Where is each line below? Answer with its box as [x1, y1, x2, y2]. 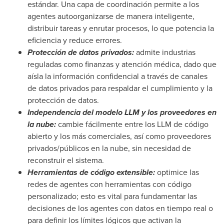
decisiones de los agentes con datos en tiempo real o [27, 202, 213, 214]
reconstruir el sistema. [27, 154, 104, 166]
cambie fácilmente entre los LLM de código [58, 118, 208, 130]
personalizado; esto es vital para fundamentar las [27, 190, 197, 202]
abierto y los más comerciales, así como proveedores [27, 130, 211, 142]
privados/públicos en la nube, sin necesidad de [27, 142, 191, 154]
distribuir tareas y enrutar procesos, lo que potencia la [27, 22, 214, 34]
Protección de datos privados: [27, 46, 134, 58]
